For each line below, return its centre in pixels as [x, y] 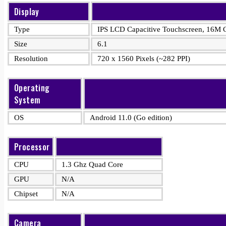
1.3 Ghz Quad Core [92, 164]
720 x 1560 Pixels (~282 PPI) [144, 59]
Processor [32, 147]
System [27, 100]
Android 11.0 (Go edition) [131, 118]
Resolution [31, 59]
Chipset [26, 194]
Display [27, 12]
